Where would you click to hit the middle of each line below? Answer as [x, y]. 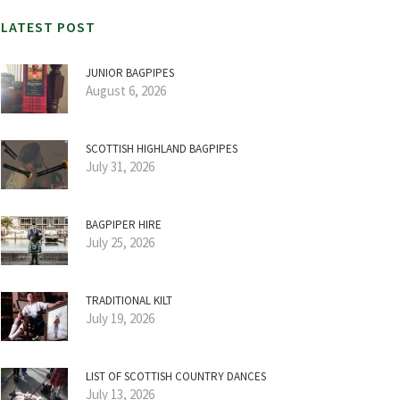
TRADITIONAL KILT [129, 300]
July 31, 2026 [120, 167]
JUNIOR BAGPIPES [130, 73]
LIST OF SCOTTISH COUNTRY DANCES [176, 376]
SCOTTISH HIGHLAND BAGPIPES [162, 149]
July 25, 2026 [120, 242]
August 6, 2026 [126, 91]
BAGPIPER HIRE [124, 225]
